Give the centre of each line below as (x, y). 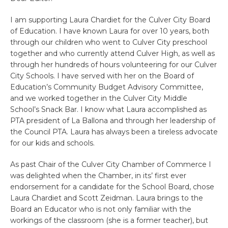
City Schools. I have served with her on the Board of (102, 76)
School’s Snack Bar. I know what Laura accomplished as (108, 109)
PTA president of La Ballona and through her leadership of (113, 120)
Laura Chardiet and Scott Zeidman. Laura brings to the (107, 198)
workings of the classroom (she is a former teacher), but (109, 220)
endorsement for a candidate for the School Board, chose (112, 187)
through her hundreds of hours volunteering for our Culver (113, 64)
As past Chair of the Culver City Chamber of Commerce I (111, 164)
